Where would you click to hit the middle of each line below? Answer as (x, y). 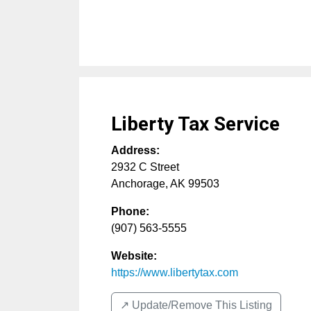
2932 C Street (145, 167)
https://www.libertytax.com (175, 272)
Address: (135, 150)
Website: (134, 256)
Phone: (130, 211)
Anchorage (138, 184)
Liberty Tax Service (195, 124)
